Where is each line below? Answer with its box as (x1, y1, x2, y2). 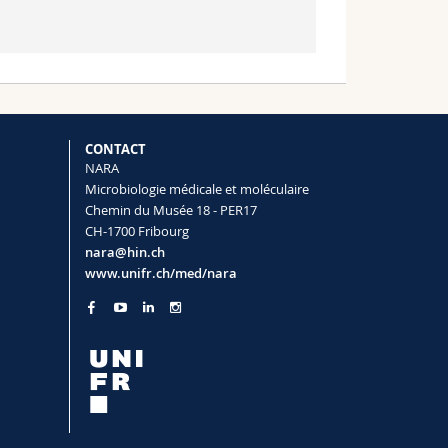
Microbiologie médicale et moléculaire (84, 179, 309, 198)
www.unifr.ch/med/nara (84, 263, 237, 282)
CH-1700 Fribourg (84, 221, 189, 240)
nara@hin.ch (84, 242, 165, 261)
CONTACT (84, 139, 146, 158)
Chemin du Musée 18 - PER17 (84, 200, 257, 219)
